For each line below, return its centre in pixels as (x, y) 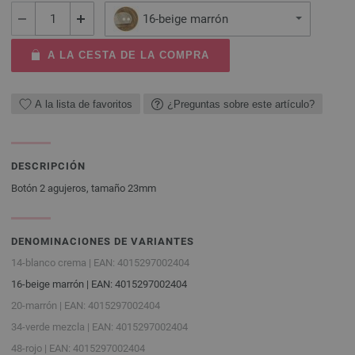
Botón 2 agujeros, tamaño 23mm (84, 188)
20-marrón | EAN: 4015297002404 (86, 305)
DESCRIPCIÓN (48, 166)
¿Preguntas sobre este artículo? (241, 104)
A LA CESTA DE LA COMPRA (128, 55)
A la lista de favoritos (84, 104)
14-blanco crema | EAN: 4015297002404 (100, 263)
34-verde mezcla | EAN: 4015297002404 (99, 327)
